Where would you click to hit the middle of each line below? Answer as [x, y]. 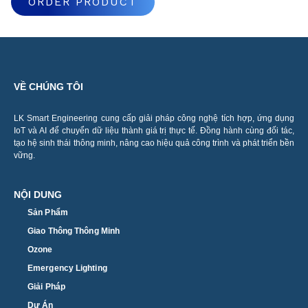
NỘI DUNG [38, 195]
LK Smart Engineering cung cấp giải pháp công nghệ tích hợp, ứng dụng [154, 118]
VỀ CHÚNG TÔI [48, 87]
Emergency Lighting [67, 268]
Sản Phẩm [48, 212]
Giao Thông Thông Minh [74, 231]
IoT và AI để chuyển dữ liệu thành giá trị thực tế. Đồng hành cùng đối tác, [154, 131]
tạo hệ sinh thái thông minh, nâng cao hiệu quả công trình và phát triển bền [154, 143]
